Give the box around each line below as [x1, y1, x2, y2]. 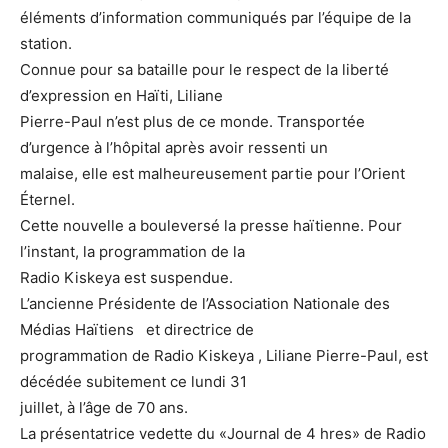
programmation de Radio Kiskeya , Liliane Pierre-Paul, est [20, 345, 428, 365]
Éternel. [20, 189, 75, 209]
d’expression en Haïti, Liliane [20, 85, 223, 105]
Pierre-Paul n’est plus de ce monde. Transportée [20, 111, 365, 131]
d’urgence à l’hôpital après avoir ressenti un [20, 137, 328, 157]
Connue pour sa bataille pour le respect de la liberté [20, 59, 389, 79]
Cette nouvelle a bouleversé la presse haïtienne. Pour [20, 215, 402, 235]
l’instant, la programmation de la [20, 241, 245, 261]
